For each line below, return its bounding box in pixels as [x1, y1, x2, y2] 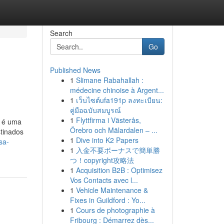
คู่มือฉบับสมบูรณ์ [69, 105, 121, 115]
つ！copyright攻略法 [69, 155, 134, 165]
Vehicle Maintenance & [75, 185, 148, 195]
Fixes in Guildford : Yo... [69, 195, 145, 205]
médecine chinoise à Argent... [69, 85, 164, 95]
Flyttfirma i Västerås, [75, 115, 141, 125]
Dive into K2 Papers [75, 135, 138, 145]
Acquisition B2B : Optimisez [75, 165, 162, 175]
